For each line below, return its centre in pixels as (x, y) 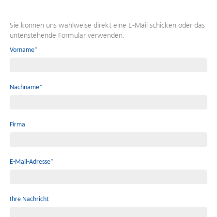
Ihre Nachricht (29, 200)
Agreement (35, 34)
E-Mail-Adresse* (32, 162)
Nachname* (26, 88)
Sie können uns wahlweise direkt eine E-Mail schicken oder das (107, 25)
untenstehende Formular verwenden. (67, 36)
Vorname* (24, 50)
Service (29, 25)
